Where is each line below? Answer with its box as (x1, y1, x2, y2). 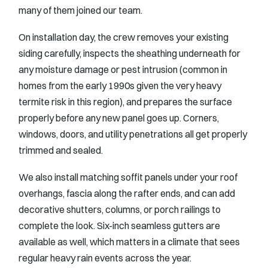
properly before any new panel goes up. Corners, (19, 112, 219, 124)
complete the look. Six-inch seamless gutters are (19, 220, 220, 232)
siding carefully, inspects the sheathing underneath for (19, 47, 240, 59)
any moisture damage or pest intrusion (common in (19, 63, 227, 75)
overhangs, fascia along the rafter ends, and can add (19, 187, 235, 200)
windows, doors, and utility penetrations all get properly (19, 128, 247, 140)
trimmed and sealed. (19, 144, 103, 156)
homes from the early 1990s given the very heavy (19, 80, 221, 92)
